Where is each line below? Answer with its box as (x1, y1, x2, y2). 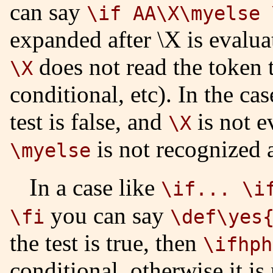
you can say (44, 202, 170, 229)
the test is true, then (10, 229, 203, 256)
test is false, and (10, 108, 168, 135)
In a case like (38, 174, 161, 200)
